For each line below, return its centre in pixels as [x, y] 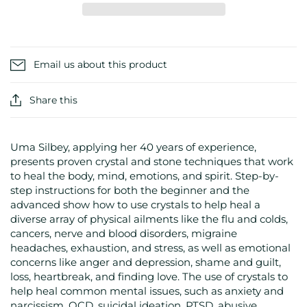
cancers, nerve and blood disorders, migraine [124, 234]
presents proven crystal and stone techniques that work [152, 162]
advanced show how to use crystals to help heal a [135, 205]
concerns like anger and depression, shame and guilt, [146, 262]
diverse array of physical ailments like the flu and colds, [149, 219]
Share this [53, 100]
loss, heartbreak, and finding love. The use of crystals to [149, 277]
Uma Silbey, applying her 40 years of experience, [133, 147]
